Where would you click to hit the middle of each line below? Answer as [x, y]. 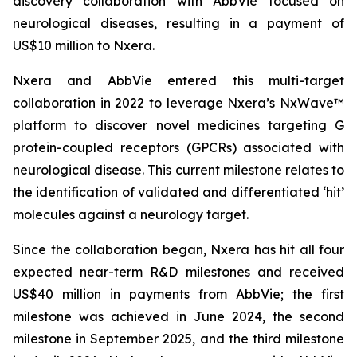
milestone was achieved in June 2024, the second [178, 316]
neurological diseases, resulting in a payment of [178, 23]
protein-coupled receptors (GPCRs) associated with [178, 147]
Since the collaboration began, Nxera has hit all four [178, 249]
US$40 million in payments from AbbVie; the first [178, 294]
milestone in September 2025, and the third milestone [178, 339]
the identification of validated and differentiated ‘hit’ [178, 192]
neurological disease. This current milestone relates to [178, 170]
